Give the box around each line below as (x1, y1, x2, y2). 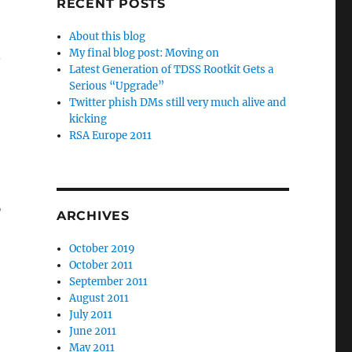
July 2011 (69, 308, 113, 321)
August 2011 (69, 291, 130, 305)
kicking (69, 112, 108, 126)
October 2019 (69, 242, 136, 255)
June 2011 (69, 324, 117, 338)
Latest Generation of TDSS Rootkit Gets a (69, 63, 274, 76)
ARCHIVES (56, 208, 130, 223)
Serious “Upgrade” (69, 79, 165, 93)
